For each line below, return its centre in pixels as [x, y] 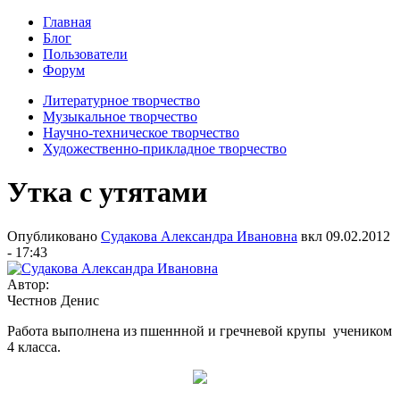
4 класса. [34, 346]
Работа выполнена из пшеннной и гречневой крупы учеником [200, 330]
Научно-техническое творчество [141, 133]
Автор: [30, 284]
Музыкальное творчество [120, 117]
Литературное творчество [121, 100]
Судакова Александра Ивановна [199, 236]
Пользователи [85, 54]
